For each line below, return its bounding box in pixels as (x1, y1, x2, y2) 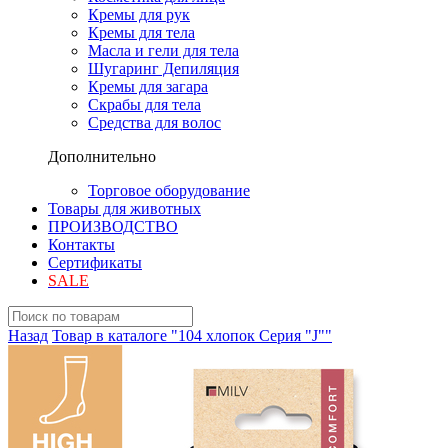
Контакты (48, 236, 115, 253)
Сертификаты (48, 254, 142, 271)
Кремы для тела (88, 24, 195, 41)
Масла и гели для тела (88, 42, 239, 59)
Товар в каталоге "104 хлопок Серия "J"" (52, 327, 332, 344)
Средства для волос (88, 114, 221, 131)
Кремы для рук (88, 6, 190, 23)
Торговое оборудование (88, 182, 250, 199)
